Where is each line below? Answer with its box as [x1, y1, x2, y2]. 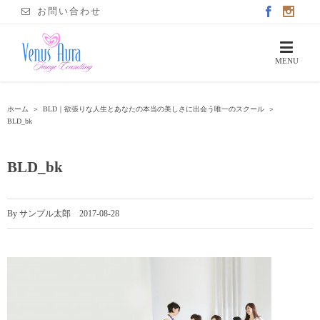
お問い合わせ [37, 6, 101, 16]
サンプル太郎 [19, 209, 71, 219]
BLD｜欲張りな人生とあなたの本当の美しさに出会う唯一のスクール [43, 105, 264, 113]
